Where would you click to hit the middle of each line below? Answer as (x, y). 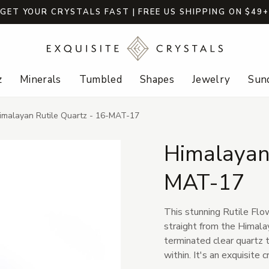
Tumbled (100, 80)
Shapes (157, 80)
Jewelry (211, 80)
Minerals (40, 80)
